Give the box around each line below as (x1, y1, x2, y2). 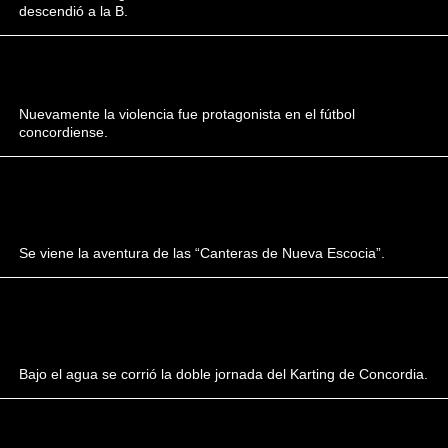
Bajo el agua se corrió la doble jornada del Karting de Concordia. (19, 366, 429, 382)
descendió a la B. (19, 3, 129, 19)
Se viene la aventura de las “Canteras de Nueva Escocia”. (19, 245, 386, 261)
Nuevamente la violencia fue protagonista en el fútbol (19, 106, 356, 122)
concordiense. (19, 124, 109, 140)
